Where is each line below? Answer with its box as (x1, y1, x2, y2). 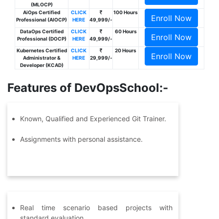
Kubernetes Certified (16, 47, 67, 54)
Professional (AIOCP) (16, 17, 67, 23)
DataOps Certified (20, 28, 64, 35)
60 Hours (114, 28, 137, 35)
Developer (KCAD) (20, 62, 64, 68)
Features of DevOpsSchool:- (7, 81, 168, 95)
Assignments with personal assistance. (20, 135, 143, 144)
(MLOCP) (30, 1, 53, 8)
